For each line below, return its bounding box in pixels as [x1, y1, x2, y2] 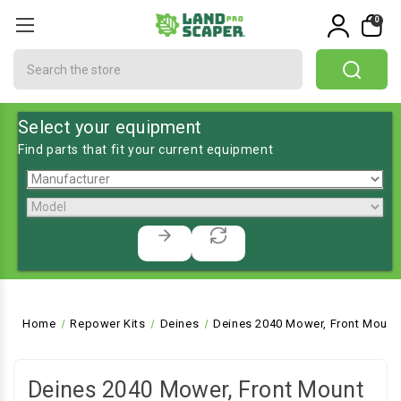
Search [13, 51, 57, 65]
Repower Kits [70, 317, 146, 330]
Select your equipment [18, 116, 202, 138]
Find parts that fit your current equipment [18, 142, 274, 157]
